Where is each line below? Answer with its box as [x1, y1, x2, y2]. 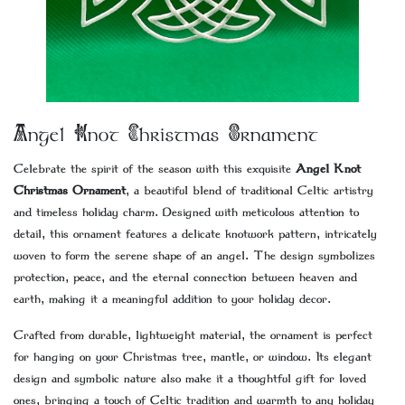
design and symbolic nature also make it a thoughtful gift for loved [14, 371, 366, 387]
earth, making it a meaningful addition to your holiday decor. [14, 291, 331, 307]
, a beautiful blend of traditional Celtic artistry [126, 183, 373, 199]
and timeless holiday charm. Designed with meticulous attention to [14, 204, 359, 221]
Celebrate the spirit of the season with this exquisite [14, 161, 296, 177]
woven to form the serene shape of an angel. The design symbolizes [14, 248, 375, 264]
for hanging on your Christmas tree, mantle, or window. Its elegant [14, 349, 372, 365]
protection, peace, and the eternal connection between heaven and [14, 269, 357, 286]
